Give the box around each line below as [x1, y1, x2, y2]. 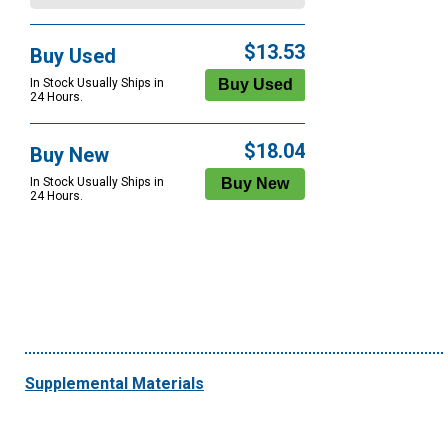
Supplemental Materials [25, 374, 204, 394]
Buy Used [30, 44, 116, 69]
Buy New [30, 143, 109, 168]
